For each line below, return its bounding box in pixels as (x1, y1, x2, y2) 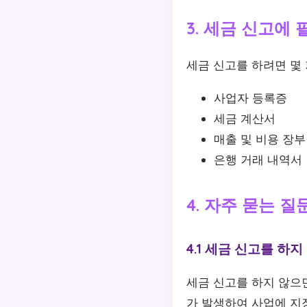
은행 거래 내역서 (214, 151, 302, 167)
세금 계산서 (214, 110, 275, 125)
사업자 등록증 (214, 90, 287, 105)
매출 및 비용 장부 (214, 131, 306, 146)
